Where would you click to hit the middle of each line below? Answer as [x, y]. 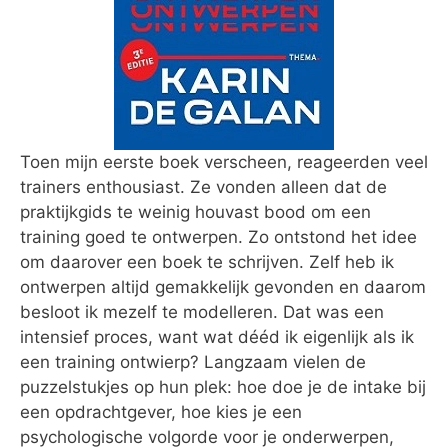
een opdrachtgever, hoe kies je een [161, 412]
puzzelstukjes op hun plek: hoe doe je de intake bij [223, 387]
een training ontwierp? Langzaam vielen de [193, 362]
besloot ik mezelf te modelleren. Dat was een [202, 312]
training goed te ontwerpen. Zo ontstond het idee [218, 237]
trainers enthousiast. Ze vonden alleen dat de [203, 187]
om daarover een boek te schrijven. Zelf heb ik [207, 262]
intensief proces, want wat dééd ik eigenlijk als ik [217, 337]
